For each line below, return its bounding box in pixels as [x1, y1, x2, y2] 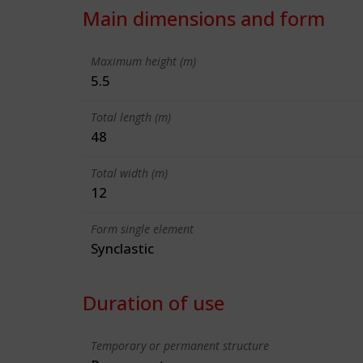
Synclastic [91, 239, 154, 258]
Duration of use [83, 289, 224, 316]
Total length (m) [91, 109, 171, 125]
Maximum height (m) [91, 53, 196, 69]
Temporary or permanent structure [91, 338, 269, 353]
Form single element [91, 221, 194, 237]
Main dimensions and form [83, 5, 325, 32]
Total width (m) [91, 165, 168, 181]
